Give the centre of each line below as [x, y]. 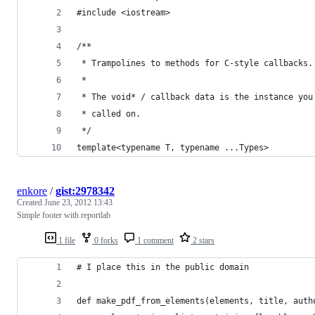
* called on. [109, 114]
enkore [32, 191]
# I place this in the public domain [163, 267]
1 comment [154, 240]
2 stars [202, 240]
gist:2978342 [85, 191]
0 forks [105, 240]
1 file [66, 240]
